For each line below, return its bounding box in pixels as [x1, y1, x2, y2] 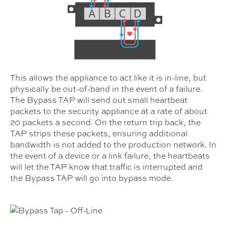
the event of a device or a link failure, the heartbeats [10, 149, 210, 162]
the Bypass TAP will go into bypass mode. [10, 172, 173, 184]
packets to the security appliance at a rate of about [10, 105, 207, 117]
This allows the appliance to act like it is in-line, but [10, 71, 206, 84]
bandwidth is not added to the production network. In [10, 138, 216, 150]
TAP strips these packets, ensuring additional [10, 127, 187, 139]
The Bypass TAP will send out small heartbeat [10, 94, 187, 106]
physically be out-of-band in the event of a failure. [10, 83, 202, 95]
